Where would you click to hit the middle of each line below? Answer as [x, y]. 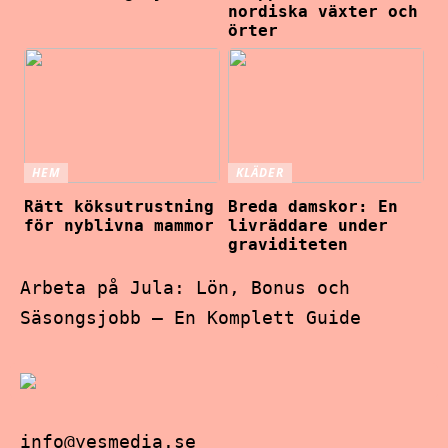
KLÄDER [260, 173]
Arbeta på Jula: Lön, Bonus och [185, 287]
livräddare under [308, 225]
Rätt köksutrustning [119, 206]
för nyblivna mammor [119, 225]
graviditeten [288, 244]
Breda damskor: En [313, 206]
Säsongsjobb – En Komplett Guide [190, 317]
